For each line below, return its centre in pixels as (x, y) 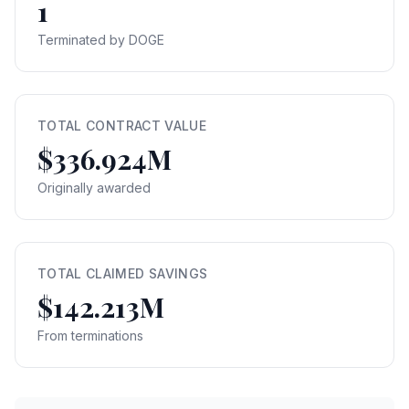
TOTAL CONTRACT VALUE (122, 126)
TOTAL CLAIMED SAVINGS (123, 273)
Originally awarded (94, 188)
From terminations (90, 336)
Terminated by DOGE (101, 40)
